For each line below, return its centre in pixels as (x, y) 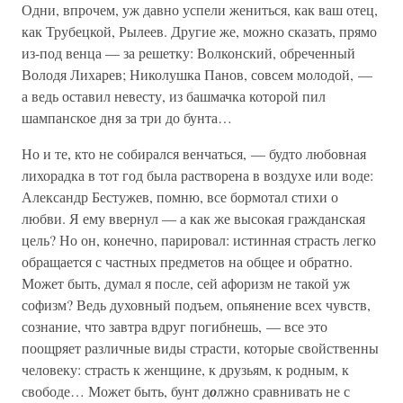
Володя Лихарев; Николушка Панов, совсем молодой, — (197, 74)
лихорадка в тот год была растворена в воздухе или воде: (197, 175)
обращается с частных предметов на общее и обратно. (187, 261)
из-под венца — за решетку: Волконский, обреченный (188, 53)
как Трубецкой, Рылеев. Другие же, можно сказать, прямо (199, 31)
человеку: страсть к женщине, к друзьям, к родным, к (185, 369)
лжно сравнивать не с (283, 391)
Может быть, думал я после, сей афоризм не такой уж (186, 283)
